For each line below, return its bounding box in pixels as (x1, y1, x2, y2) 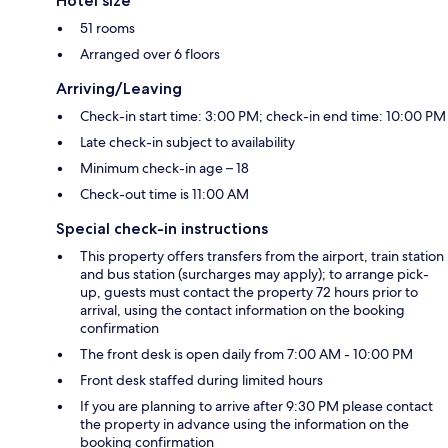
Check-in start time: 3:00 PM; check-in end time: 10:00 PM (80, 106, 446, 125)
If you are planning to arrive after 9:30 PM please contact (80, 396, 433, 415)
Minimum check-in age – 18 (80, 158, 249, 177)
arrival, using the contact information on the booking (80, 300, 405, 319)
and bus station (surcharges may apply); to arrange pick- (80, 264, 429, 283)
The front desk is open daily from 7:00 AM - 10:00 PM (80, 344, 413, 363)
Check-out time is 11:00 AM (80, 184, 249, 203)
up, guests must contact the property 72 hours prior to (80, 282, 418, 301)
